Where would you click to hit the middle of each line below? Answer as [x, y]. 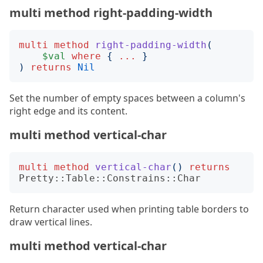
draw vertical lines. [51, 222]
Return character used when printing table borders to [129, 209]
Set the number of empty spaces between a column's [127, 98]
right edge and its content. [68, 111]
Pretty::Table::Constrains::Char [110, 178]
